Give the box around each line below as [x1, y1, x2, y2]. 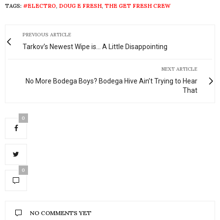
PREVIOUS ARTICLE [23, 31, 71, 38]
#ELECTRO [23, 2, 56, 9]
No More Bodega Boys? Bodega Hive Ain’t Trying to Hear [26, 77, 197, 85]
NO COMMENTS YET [30, 209, 91, 217]
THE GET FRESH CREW [105, 2, 170, 9]
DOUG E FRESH [59, 2, 102, 9]
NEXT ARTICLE [162, 65, 197, 72]
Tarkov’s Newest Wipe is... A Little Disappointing [23, 42, 167, 51]
